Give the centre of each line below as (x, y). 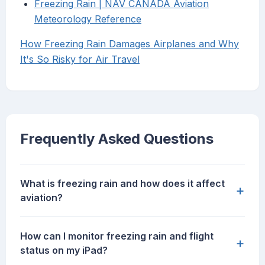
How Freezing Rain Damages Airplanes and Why (130, 44)
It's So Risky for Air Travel (80, 59)
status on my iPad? (64, 251)
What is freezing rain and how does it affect (122, 184)
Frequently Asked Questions (117, 139)
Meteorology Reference (88, 19)
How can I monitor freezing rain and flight (117, 236)
